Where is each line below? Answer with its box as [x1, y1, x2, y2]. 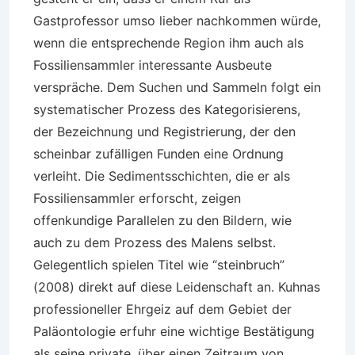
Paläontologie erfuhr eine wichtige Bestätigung [33, 323, 315, 339]
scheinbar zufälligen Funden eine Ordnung [33, 146, 284, 162]
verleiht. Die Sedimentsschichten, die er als [33, 168, 290, 184]
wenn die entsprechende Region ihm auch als [33, 35, 303, 51]
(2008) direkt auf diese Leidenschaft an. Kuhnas [33, 279, 320, 295]
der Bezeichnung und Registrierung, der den [33, 124, 296, 139]
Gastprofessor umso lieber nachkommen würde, [33, 13, 321, 29]
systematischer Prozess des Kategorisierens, [33, 101, 300, 117]
